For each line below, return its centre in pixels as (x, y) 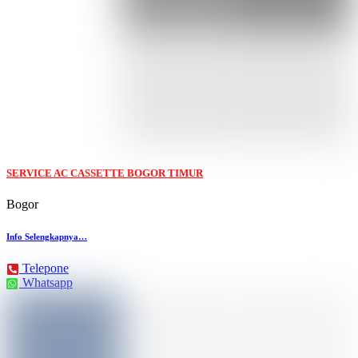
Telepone (46, 268)
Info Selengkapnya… (47, 236)
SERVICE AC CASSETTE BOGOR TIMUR (105, 173)
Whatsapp (48, 282)
